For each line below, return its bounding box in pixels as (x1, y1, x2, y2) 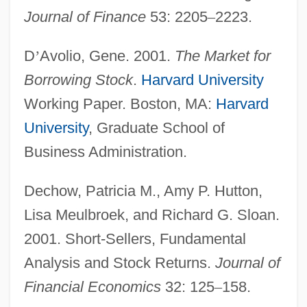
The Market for (174, 47, 271, 64)
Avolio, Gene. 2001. (39, 47, 175, 64)
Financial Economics (23, 278, 161, 295)
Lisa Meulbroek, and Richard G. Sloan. (23, 206, 280, 223)
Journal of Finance (23, 8, 146, 25)
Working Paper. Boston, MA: (23, 95, 216, 112)
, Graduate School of (88, 119, 225, 136)
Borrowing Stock (23, 71, 133, 88)
